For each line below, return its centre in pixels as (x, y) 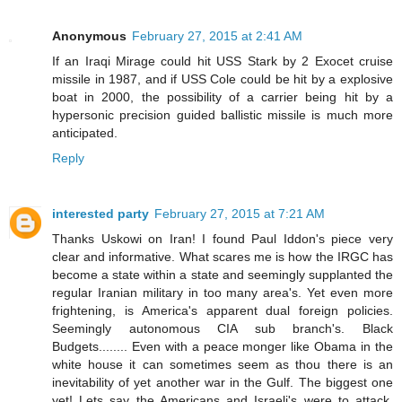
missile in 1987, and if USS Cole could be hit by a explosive (223, 79)
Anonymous (89, 35)
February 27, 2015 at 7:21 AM (240, 213)
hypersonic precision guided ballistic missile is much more (223, 114)
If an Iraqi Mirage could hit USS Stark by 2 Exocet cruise (223, 61)
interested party (100, 213)
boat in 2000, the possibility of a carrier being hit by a (223, 96)
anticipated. (85, 132)
